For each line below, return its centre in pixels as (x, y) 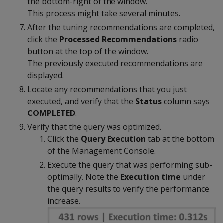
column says (186, 101)
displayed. (46, 75)
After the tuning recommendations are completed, (121, 27)
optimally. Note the (84, 176)
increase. (64, 200)
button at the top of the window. (88, 51)
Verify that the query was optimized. (94, 127)
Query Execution (113, 139)
